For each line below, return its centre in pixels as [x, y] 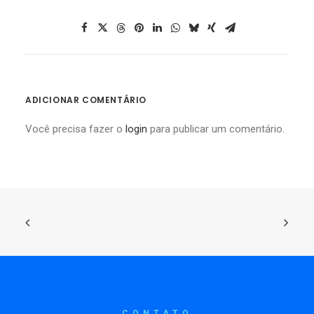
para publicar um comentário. [216, 129]
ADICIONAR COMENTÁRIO [86, 100]
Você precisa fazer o [75, 129]
